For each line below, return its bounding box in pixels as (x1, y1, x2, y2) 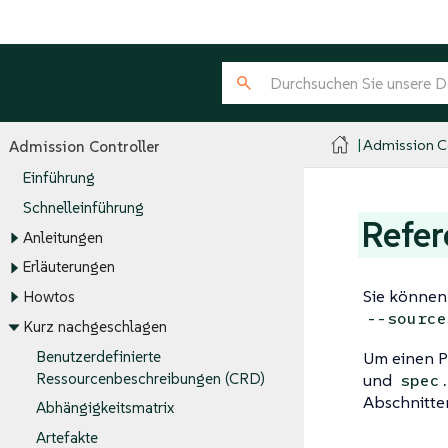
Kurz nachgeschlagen (22, 317, 167, 337)
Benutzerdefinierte (36, 346, 161, 366)
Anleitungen (22, 228, 103, 248)
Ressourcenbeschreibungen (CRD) (36, 368, 265, 388)
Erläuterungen (22, 257, 115, 277)
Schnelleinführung (22, 198, 144, 218)
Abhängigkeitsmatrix (36, 398, 174, 418)
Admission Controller (9, 136, 160, 156)
